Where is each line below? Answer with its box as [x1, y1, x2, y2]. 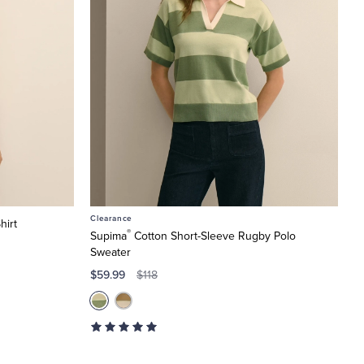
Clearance [90, 213, 133, 223]
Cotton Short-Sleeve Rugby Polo [131, 228, 296, 243]
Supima [90, 228, 127, 243]
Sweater [90, 245, 131, 259]
